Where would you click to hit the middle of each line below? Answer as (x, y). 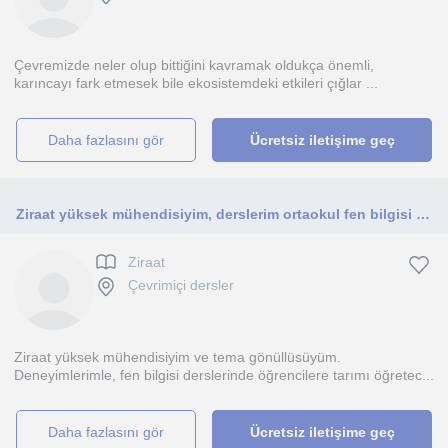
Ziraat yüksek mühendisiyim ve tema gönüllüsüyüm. (177, 357)
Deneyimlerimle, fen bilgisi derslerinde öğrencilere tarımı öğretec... (224, 375)
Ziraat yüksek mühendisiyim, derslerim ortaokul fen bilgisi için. (423, 214)
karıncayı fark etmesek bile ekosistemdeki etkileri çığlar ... (196, 83)
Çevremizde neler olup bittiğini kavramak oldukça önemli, (194, 65)
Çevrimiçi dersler (181, 285)
